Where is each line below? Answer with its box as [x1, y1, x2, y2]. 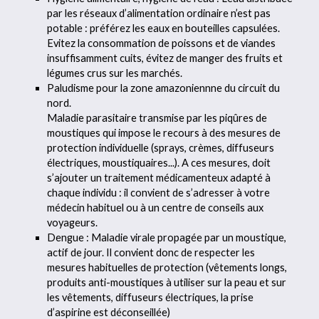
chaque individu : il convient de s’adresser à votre [47, 186, 271, 199]
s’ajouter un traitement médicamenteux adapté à [47, 171, 271, 184]
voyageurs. [47, 216, 98, 229]
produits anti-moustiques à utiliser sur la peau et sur [47, 276, 287, 288]
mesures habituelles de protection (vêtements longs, [47, 261, 288, 273]
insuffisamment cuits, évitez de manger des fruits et [47, 51, 283, 64]
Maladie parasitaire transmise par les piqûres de [47, 111, 268, 124]
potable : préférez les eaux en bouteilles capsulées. [47, 21, 281, 34]
